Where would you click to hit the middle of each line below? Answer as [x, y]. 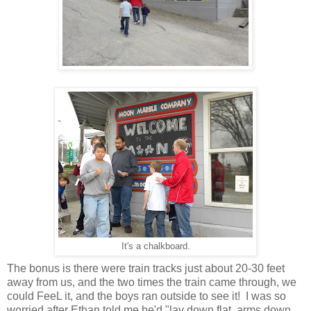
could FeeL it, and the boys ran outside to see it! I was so [146, 296]
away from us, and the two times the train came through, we [152, 283]
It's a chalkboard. [155, 247]
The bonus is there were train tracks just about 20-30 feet [146, 269]
